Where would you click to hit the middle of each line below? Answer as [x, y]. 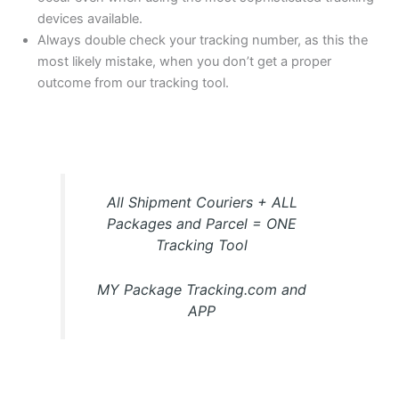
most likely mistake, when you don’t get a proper [185, 62]
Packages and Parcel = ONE [202, 223]
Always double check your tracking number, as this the [203, 41]
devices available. [90, 19]
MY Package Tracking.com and [202, 289]
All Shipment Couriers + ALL [202, 202]
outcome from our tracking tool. [134, 83]
